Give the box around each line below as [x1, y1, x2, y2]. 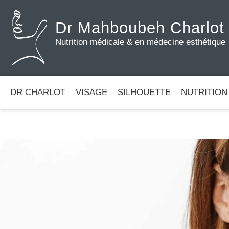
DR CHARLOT [10, 87, 65, 97]
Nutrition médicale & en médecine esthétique [55, 37, 226, 47]
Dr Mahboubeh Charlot [55, 18, 225, 37]
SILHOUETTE [118, 87, 171, 97]
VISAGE [76, 87, 107, 97]
